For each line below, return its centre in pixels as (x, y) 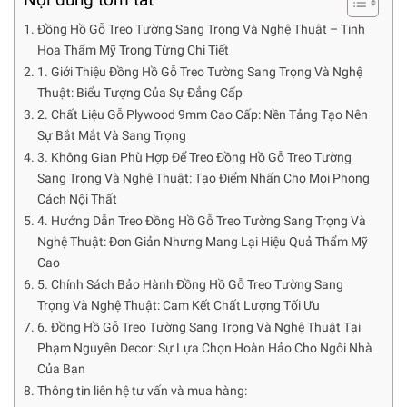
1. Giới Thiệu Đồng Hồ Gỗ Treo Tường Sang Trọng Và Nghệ (199, 73)
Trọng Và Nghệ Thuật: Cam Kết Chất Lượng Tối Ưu (178, 306)
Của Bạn (61, 370)
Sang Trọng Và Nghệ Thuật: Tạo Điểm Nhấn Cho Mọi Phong (203, 179)
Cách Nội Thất (77, 200)
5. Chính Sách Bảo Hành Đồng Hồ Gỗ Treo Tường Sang (190, 285)
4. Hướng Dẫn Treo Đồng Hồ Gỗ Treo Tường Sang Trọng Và (201, 222)
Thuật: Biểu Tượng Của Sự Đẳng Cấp (139, 94)
